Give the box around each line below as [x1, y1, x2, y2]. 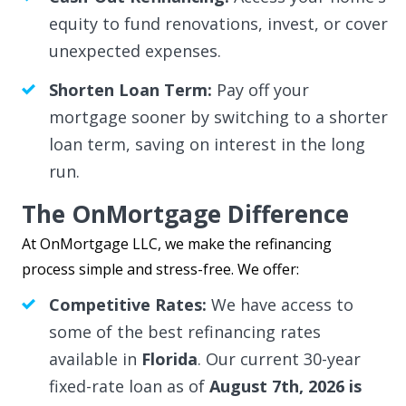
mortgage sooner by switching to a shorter [48, 105, 388, 128]
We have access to [206, 293, 353, 315]
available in [48, 347, 141, 370]
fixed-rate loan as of [48, 374, 209, 397]
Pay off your [211, 78, 309, 101]
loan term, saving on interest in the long [48, 132, 365, 155]
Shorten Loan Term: [48, 78, 212, 101]
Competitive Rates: [48, 293, 207, 315]
